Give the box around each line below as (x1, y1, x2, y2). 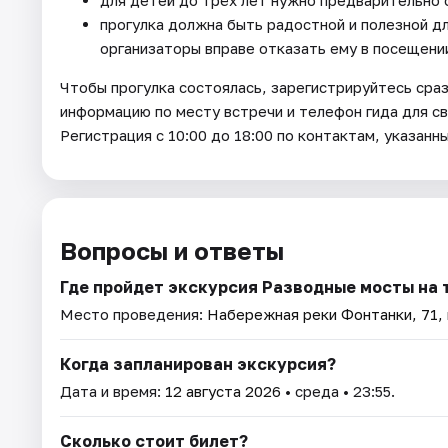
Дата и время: (60, 381, 165, 400)
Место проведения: (60, 304, 207, 323)
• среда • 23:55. (281, 381, 395, 400)
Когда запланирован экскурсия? (60, 353, 336, 374)
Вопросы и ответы (60, 235, 284, 265)
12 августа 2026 (165, 381, 281, 400)
